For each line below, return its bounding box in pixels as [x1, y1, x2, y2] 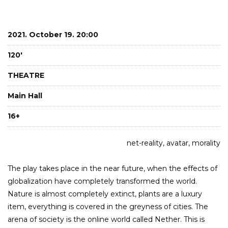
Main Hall [8, 91, 42, 100]
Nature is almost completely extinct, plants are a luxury [8, 189, 202, 198]
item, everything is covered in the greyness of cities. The [8, 202, 208, 211]
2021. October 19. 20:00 [8, 30, 98, 39]
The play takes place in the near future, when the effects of [8, 163, 217, 173]
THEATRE [8, 70, 44, 80]
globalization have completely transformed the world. [8, 176, 197, 186]
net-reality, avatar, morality [127, 138, 220, 148]
